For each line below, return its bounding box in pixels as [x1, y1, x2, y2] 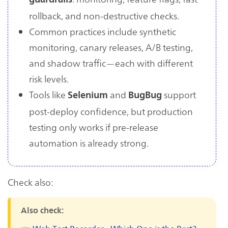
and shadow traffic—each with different [29, 56, 193, 69]
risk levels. [29, 72, 69, 85]
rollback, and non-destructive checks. [29, 9, 179, 22]
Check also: [8, 175, 53, 188]
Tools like [29, 88, 68, 101]
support [162, 88, 196, 101]
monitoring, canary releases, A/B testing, [29, 40, 193, 53]
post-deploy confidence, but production [29, 104, 193, 118]
